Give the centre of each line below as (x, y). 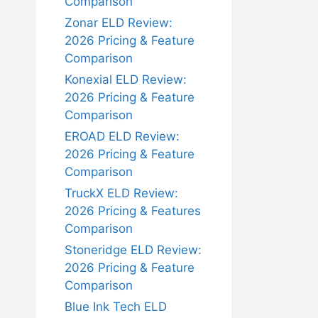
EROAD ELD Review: (122, 136)
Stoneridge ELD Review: (133, 250)
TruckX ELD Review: (121, 193)
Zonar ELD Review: (119, 23)
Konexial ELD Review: (126, 79)
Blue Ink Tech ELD (116, 307)
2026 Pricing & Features (133, 211)
